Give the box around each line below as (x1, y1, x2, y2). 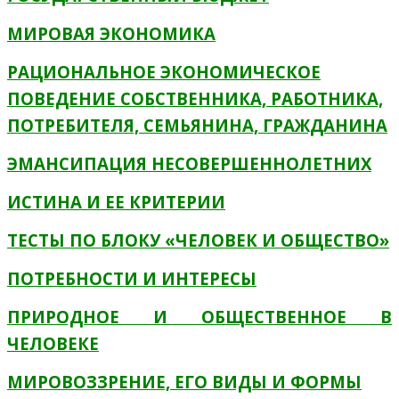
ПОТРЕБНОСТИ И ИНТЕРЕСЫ (7, 267, 256, 289)
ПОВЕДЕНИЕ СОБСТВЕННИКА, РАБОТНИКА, (7, 87, 383, 110)
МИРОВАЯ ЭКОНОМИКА (7, 22, 216, 45)
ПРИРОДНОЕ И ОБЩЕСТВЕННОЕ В (7, 305, 392, 328)
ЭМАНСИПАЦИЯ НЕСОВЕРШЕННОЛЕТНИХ (7, 152, 371, 175)
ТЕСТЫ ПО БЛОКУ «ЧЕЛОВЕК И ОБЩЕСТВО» (7, 229, 389, 251)
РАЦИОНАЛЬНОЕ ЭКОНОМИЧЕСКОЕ (7, 61, 321, 83)
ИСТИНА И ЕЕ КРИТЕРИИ (7, 191, 225, 213)
